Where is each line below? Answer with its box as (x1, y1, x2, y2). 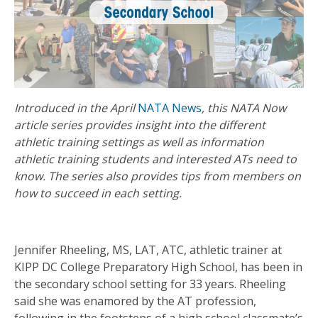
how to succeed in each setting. (14, 185, 182, 202)
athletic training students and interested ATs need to (14, 151, 297, 168)
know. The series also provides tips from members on (14, 168, 301, 185)
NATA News (138, 100, 202, 116)
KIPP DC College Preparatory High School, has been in (14, 259, 302, 275)
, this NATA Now (202, 100, 286, 116)
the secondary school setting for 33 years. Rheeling (14, 276, 286, 292)
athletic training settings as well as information (14, 134, 264, 150)
